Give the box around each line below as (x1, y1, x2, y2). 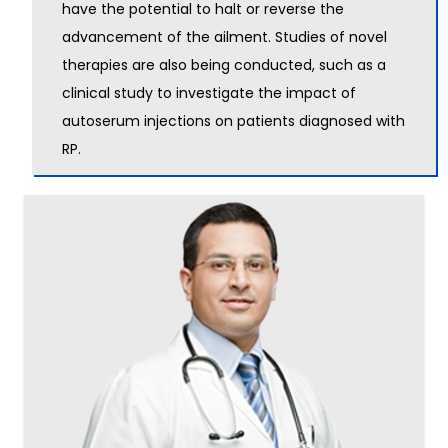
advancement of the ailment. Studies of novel (62, 27, 387, 48)
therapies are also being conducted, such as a (62, 55, 386, 76)
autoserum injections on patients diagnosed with (62, 111, 405, 132)
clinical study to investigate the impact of (62, 83, 356, 104)
